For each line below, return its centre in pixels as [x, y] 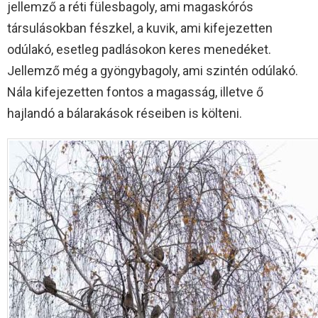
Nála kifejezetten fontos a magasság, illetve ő [135, 92]
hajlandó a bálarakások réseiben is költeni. [125, 114]
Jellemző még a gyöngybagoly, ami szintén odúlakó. [153, 71]
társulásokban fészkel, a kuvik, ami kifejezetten [140, 28]
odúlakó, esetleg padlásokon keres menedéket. [139, 50]
